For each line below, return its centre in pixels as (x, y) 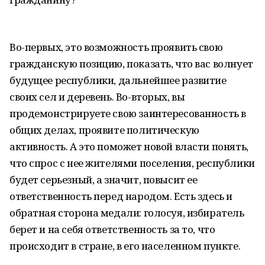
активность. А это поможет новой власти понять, (129, 146)
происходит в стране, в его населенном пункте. (125, 246)
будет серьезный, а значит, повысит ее (104, 180)
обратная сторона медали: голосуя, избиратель (127, 213)
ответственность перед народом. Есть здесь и (121, 196)
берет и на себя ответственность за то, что (112, 229)
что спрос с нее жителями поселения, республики (132, 163)
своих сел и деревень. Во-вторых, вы (97, 97)
